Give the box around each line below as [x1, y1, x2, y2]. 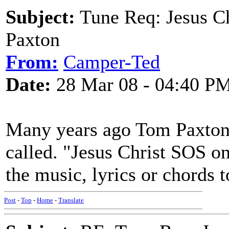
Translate [58, 196, 84, 204]
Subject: [6, 6, 75, 28]
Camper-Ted [63, 51, 160, 73]
